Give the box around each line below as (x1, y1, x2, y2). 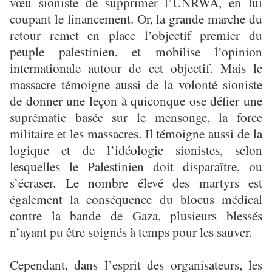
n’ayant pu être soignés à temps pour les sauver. (10, 222, 252, 240)
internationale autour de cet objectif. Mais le (10, 58, 262, 76)
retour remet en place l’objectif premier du (10, 25, 262, 44)
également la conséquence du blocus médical (10, 189, 262, 208)
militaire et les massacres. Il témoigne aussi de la (10, 124, 262, 142)
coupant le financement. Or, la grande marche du (10, 9, 262, 27)
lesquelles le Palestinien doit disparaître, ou (10, 157, 262, 175)
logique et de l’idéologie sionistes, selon (10, 140, 262, 158)
